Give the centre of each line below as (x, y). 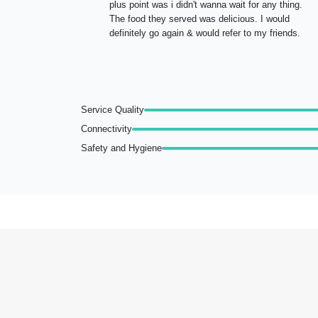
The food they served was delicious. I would (199, 19)
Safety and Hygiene (121, 148)
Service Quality (113, 110)
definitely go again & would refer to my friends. (205, 33)
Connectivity (106, 129)
